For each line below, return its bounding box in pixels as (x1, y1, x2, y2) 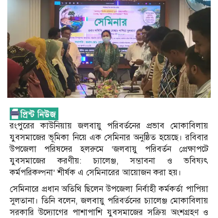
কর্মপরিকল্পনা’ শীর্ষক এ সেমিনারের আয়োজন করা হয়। (10, 167, 182, 178)
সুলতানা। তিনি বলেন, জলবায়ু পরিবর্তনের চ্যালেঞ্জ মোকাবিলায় (10, 196, 208, 206)
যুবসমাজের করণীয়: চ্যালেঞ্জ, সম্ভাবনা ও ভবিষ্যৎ (10, 156, 208, 166)
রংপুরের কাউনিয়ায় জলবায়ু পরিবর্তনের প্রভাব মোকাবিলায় (10, 121, 208, 131)
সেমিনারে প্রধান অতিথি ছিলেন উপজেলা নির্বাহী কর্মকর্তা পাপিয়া (10, 184, 208, 195)
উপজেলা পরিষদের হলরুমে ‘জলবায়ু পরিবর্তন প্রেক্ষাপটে (10, 144, 208, 155)
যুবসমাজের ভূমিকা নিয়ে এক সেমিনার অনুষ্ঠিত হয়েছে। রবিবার (10, 132, 208, 143)
